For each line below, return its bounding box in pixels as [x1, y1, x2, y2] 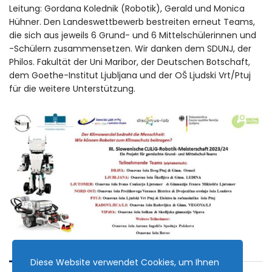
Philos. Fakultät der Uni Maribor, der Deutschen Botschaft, [9, 56, 250, 69]
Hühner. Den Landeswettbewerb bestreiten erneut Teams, [9, 16, 255, 29]
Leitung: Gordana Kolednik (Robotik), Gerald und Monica [9, 2, 245, 15]
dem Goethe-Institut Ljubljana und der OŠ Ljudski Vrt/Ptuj [9, 69, 251, 82]
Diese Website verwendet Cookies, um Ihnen [30, 256, 219, 268]
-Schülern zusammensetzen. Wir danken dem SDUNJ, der [9, 42, 251, 55]
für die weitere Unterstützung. [9, 83, 135, 95]
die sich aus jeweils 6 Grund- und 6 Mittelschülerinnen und [9, 29, 256, 42]
